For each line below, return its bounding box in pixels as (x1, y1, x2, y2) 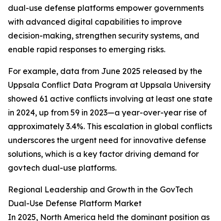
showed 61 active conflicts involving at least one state (8, 94, 213, 104)
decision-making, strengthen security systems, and (8, 31, 199, 41)
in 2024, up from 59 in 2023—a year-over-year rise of (8, 108, 207, 118)
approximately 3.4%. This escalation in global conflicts (8, 121, 212, 132)
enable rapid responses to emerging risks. (8, 44, 165, 55)
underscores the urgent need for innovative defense (8, 135, 206, 146)
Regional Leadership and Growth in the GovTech (8, 184, 193, 195)
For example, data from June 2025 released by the (8, 66, 202, 76)
